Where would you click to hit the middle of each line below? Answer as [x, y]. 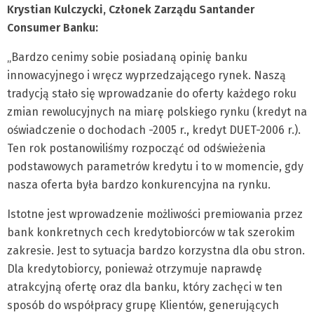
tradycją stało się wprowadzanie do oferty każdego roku [152, 94]
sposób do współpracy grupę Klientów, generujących [143, 305]
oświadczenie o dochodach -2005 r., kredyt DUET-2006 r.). [154, 130]
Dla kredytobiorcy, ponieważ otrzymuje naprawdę [135, 269]
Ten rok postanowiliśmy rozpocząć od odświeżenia [136, 148]
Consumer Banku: [53, 28]
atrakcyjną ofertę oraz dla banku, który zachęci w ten [145, 287]
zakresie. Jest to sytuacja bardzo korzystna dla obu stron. [156, 251]
